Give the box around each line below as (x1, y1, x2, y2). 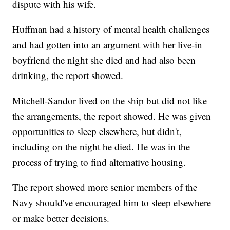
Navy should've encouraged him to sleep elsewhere (12, 196, 212, 209)
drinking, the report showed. (12, 69, 124, 82)
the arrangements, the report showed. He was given (12, 109, 212, 123)
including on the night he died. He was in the (12, 140, 190, 154)
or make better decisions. (12, 212, 110, 225)
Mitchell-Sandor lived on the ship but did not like (12, 94, 207, 107)
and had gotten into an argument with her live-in (12, 38, 203, 51)
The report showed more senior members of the (12, 181, 198, 194)
